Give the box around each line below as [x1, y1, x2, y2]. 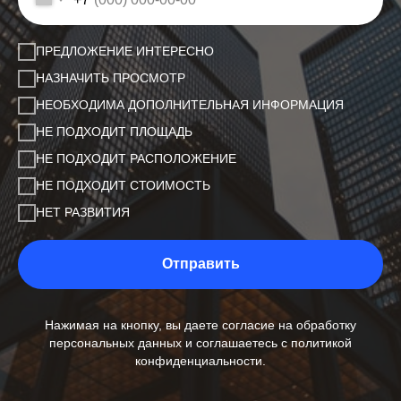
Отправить [161, 256, 240, 272]
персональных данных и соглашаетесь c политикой [49, 336, 352, 351]
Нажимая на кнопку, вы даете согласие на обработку [45, 318, 356, 333]
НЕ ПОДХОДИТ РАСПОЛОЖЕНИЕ [36, 151, 236, 166]
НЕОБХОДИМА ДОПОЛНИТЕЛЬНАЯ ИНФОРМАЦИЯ [36, 98, 344, 113]
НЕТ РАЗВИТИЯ [36, 205, 130, 220]
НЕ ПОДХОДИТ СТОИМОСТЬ [36, 178, 210, 193]
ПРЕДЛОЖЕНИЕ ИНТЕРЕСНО [36, 44, 214, 59]
